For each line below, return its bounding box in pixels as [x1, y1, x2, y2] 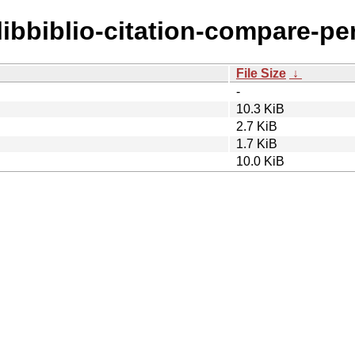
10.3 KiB [236, 101, 284, 116]
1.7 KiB [236, 136, 277, 151]
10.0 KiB [236, 154, 284, 168]
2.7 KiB [236, 119, 277, 133]
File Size [236, 66, 286, 80]
